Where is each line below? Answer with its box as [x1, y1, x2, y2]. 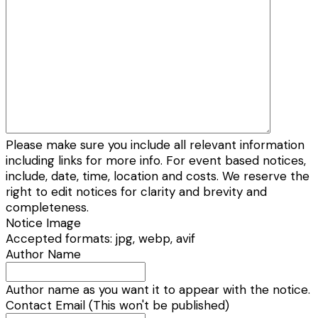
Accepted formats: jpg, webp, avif [6, 231, 195, 247]
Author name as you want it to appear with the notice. [6, 282, 310, 298]
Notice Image [6, 215, 81, 231]
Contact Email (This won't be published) [6, 297, 229, 314]
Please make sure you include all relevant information [6, 137, 305, 153]
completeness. [6, 199, 89, 216]
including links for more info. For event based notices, [6, 153, 306, 169]
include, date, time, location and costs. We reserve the [6, 168, 309, 185]
